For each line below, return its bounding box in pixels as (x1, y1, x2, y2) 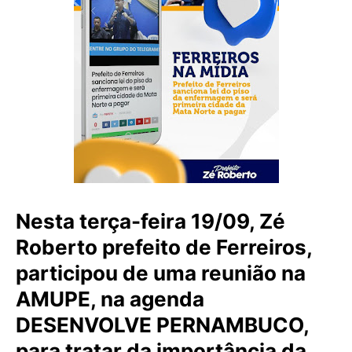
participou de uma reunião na (16, 261, 306, 285)
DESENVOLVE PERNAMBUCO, (16, 313, 309, 337)
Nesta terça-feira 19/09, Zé (16, 209, 285, 233)
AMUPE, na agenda (16, 287, 204, 311)
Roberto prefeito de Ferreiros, (16, 235, 312, 259)
